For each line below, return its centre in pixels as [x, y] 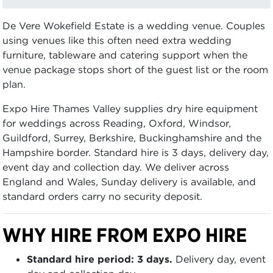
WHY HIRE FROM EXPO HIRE [125, 235]
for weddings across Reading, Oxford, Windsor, [117, 123]
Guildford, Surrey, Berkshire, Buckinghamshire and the [132, 138]
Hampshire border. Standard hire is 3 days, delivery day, [136, 152]
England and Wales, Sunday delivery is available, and [129, 182]
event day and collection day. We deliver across [116, 167]
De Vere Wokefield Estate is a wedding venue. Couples [134, 26]
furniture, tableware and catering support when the [125, 55]
